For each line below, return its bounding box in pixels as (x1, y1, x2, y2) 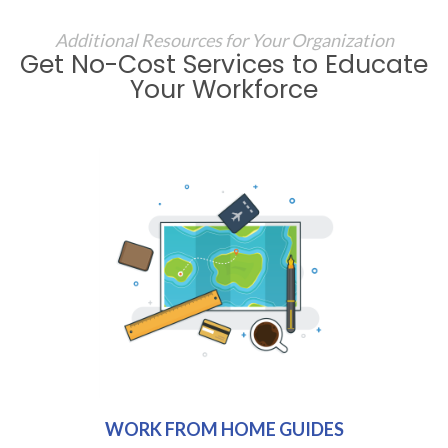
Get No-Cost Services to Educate (20, 47, 428, 83)
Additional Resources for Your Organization (54, 29, 394, 52)
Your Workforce (130, 72, 318, 108)
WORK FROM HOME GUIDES (104, 418, 344, 441)
